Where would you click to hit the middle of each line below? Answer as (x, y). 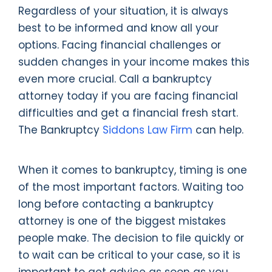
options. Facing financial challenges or (120, 45)
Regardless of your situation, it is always (123, 11)
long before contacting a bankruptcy (116, 204)
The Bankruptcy (60, 130)
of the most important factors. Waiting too (131, 187)
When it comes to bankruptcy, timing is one (133, 170)
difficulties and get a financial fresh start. (128, 113)
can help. (218, 130)
